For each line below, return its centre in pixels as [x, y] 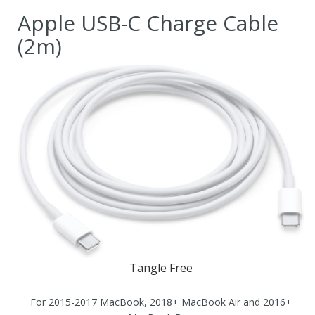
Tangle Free [161, 268]
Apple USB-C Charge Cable [148, 23]
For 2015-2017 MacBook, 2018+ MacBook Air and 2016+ [161, 302]
